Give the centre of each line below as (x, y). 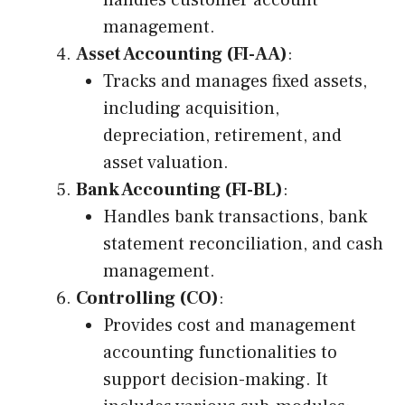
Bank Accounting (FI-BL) (179, 190)
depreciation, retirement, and (222, 136)
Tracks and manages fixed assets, (235, 81)
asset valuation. (166, 163)
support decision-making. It (216, 380)
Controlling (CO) (147, 298)
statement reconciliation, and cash (243, 244)
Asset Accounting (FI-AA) (182, 54)
